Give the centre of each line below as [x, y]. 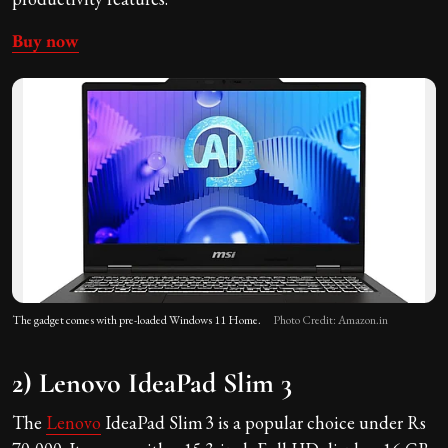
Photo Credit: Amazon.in [330, 320]
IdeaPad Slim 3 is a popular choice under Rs [263, 423]
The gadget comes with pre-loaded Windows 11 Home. [136, 320]
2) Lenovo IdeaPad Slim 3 [152, 383]
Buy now [45, 40]
